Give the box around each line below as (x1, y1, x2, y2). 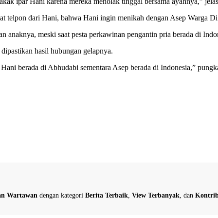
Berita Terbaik (85, 191, 128, 199)
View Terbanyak (132, 191, 180, 199)
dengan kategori (37, 191, 85, 199)
